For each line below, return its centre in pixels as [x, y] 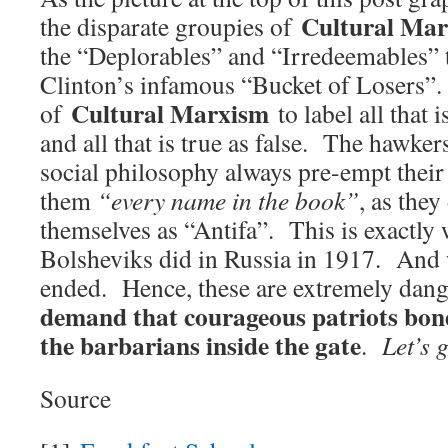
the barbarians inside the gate [200, 345]
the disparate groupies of [170, 26]
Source [75, 398]
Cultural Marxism [170, 113]
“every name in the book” [228, 200]
